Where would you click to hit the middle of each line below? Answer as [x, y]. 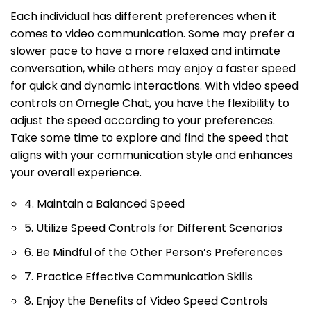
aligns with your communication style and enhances [152, 155]
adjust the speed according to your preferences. [143, 121]
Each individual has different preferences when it [143, 17]
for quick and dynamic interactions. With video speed [154, 86]
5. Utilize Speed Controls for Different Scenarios [153, 228]
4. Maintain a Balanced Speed [104, 204]
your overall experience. [76, 173]
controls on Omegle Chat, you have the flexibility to [150, 103]
